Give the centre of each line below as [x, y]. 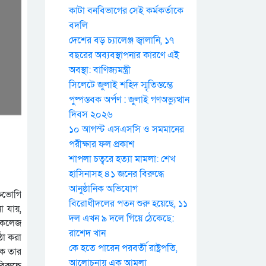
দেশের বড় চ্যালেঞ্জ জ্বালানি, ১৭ [121, 40]
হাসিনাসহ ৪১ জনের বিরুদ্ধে [116, 174]
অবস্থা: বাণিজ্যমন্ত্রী [100, 70]
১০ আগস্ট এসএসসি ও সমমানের [126, 129]
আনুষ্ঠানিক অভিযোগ [103, 189]
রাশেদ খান [87, 233]
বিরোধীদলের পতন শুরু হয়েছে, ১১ [128, 204]
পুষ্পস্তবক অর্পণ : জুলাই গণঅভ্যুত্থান [129, 100]
